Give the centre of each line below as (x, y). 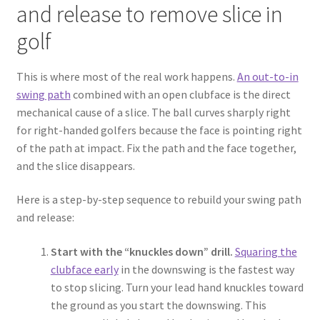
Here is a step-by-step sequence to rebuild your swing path (159, 200)
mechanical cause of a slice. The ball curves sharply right (153, 112)
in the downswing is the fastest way (206, 269)
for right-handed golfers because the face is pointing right (159, 130)
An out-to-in (267, 76)
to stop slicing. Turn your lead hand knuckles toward (177, 287)
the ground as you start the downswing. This (158, 305)
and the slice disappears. (75, 165)
